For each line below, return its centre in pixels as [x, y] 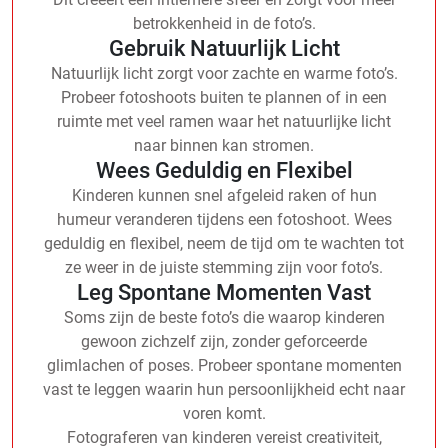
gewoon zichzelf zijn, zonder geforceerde [224, 341]
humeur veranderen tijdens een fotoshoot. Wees [224, 219]
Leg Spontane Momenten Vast [224, 292]
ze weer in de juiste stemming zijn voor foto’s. [224, 267]
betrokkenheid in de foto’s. [224, 23]
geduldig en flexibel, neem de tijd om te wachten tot [224, 243]
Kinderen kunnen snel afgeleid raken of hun [224, 195]
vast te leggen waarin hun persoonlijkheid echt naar [224, 389]
